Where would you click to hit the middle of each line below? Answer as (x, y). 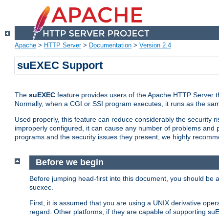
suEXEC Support (60, 66)
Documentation (110, 45)
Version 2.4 (155, 45)
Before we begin (69, 163)
